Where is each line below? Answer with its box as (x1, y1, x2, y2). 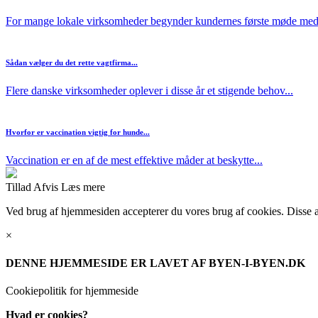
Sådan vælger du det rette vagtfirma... (6, 57, 138, 67)
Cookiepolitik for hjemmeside (6, 285, 138, 297)
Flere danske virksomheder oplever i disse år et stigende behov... (6, 84, 293, 97)
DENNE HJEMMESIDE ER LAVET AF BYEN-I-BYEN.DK (6, 256, 305, 269)
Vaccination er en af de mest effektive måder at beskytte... (6, 153, 263, 166)
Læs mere (61, 180, 105, 193)
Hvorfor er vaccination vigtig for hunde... (6, 127, 150, 136)
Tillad (6, 180, 31, 193)
